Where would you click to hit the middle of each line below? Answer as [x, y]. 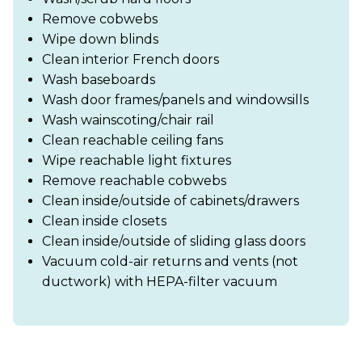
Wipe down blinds [100, 40]
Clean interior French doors [130, 60]
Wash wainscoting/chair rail [128, 120]
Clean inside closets [104, 221]
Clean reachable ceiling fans [133, 141]
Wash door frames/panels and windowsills [175, 100]
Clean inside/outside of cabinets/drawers [170, 201]
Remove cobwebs [100, 19]
